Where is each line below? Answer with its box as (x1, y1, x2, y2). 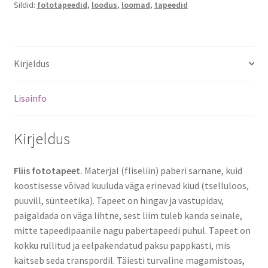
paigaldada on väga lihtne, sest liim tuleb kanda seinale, (13, 209, 242, 222)
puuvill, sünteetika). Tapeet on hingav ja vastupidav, (13, 194, 224, 207)
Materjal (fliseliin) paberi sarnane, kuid (84, 165, 242, 177)
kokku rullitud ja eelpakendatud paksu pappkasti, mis (13, 239, 230, 252)
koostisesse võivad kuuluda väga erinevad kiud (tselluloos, (13, 179, 249, 192)
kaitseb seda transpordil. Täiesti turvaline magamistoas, (13, 254, 245, 267)
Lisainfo (13, 92, 47, 104)
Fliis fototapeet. (13, 165, 84, 177)
